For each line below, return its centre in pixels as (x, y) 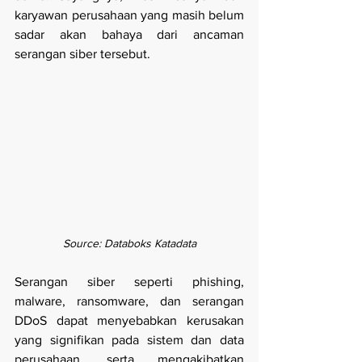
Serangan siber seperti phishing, (129, 281)
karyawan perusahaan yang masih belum (129, 15)
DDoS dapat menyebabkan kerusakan (129, 320)
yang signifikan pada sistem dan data (129, 339)
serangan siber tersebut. (82, 54)
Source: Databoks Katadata (129, 243)
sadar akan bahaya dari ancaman (129, 35)
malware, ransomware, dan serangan (129, 301)
